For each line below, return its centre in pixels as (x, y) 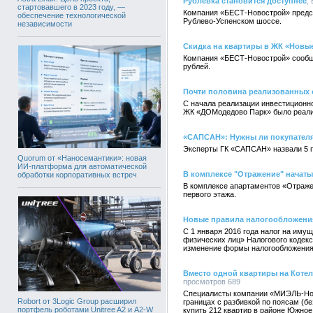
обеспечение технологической (72, 15)
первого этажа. (210, 194)
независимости (45, 23)
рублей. (197, 66)
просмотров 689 (212, 282)
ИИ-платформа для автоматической (82, 167)
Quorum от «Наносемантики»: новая (82, 158)
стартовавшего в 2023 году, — (71, 7)
